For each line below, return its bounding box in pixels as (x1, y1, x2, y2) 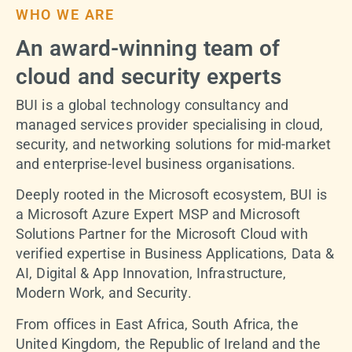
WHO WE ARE (16, 6, 114, 23)
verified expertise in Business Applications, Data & (16, 245, 335, 262)
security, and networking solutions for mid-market (16, 136, 331, 152)
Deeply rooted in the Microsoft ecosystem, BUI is (16, 186, 327, 203)
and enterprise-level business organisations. (16, 156, 296, 172)
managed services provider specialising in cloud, (16, 116, 323, 133)
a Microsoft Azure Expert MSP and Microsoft (16, 206, 301, 223)
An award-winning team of (16, 35, 280, 61)
